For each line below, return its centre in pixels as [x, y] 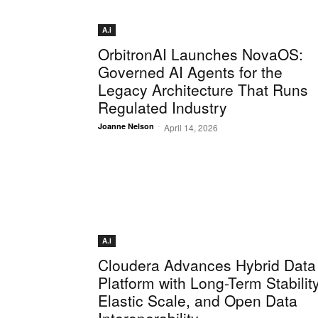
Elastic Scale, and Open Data [198, 301]
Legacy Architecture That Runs [203, 90]
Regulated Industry [163, 108]
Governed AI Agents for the [190, 72]
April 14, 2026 [191, 128]
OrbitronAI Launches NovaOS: [201, 54]
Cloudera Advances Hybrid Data [207, 265]
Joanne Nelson [126, 126]
